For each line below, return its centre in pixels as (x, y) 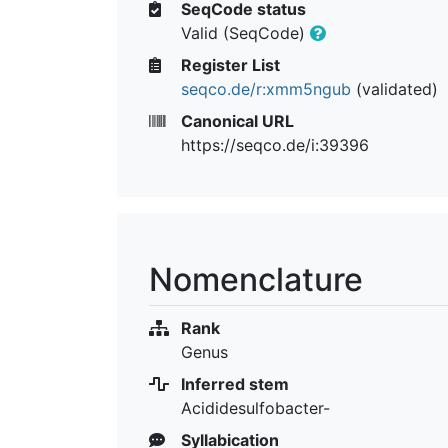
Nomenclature (256, 279)
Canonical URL (235, 120)
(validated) (394, 88)
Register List (228, 64)
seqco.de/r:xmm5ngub (266, 88)
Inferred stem (233, 383)
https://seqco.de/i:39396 (275, 144)
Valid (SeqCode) (245, 32)
